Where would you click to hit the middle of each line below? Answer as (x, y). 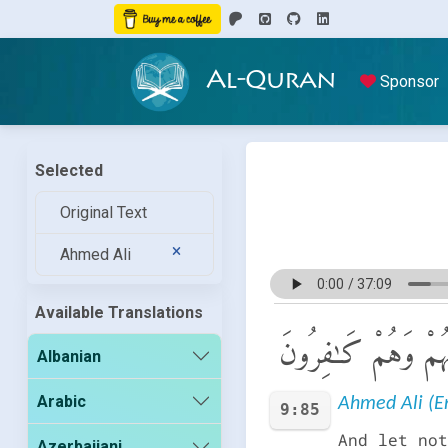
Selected (68, 171)
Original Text (103, 213)
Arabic (62, 401)
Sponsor (407, 82)
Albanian (69, 356)
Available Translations (118, 313)
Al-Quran (271, 81)
